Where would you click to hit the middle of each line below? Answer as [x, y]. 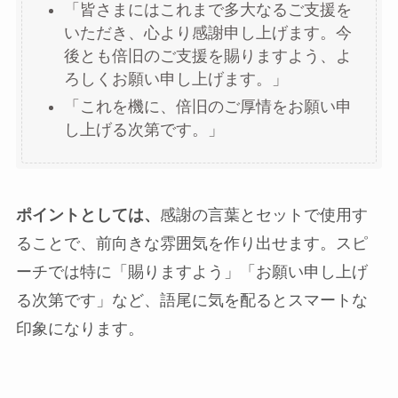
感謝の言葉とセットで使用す [263, 215]
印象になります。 [80, 328]
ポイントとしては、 [88, 215]
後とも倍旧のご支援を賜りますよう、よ [207, 56]
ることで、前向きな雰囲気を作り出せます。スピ [191, 243]
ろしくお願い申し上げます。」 [175, 80]
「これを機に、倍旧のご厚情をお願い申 [207, 106]
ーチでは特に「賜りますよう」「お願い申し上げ [191, 271]
